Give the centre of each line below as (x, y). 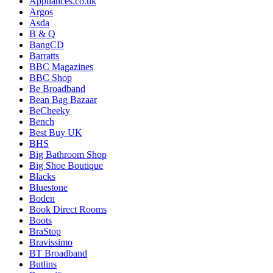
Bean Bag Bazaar (63, 99)
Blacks (42, 176)
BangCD (47, 44)
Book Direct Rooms (68, 209)
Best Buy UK (56, 132)
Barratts (44, 55)
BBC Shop (51, 77)
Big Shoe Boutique (66, 165)
